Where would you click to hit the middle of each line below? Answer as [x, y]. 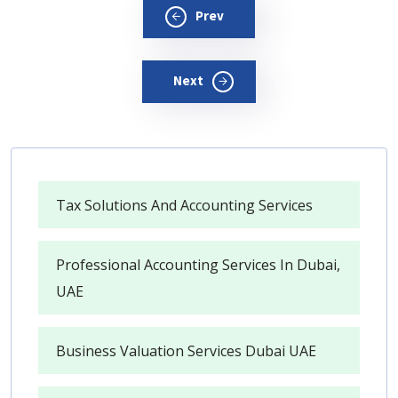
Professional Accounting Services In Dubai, [198, 265]
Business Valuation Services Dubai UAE [186, 351]
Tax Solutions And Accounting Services [184, 206]
